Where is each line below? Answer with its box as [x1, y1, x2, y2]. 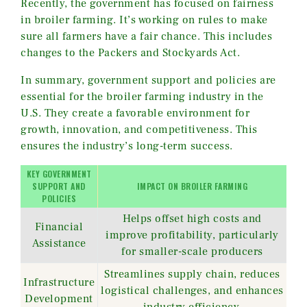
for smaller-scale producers [121, 244, 263, 258]
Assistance [32, 236, 86, 250]
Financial [34, 219, 84, 234]
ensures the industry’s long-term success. [21, 138, 233, 153]
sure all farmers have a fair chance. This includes [21, 29, 272, 43]
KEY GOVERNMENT [26, 167, 92, 180]
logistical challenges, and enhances [101, 283, 284, 297]
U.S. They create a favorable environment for [21, 106, 249, 120]
